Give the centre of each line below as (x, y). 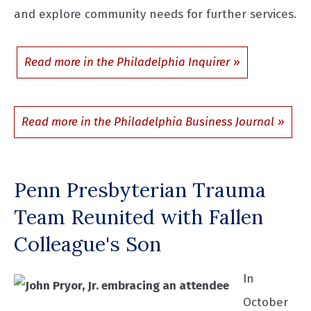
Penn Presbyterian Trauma (140, 190)
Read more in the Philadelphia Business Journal (148, 121)
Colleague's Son (87, 244)
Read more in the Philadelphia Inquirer (127, 62)
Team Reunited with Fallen (138, 217)
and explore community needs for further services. (155, 15)
